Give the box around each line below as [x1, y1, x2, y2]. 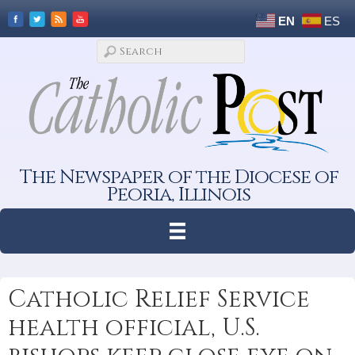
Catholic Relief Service [8, 283, 310, 315]
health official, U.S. [8, 311, 260, 344]
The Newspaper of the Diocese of [19, 163, 338, 190]
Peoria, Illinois [107, 181, 251, 208]
